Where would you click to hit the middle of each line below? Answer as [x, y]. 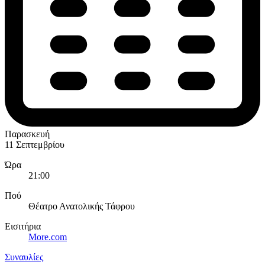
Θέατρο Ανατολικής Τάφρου [82, 206]
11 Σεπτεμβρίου [35, 145]
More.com [48, 237]
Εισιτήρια [23, 227]
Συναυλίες [24, 257]
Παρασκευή [27, 134]
